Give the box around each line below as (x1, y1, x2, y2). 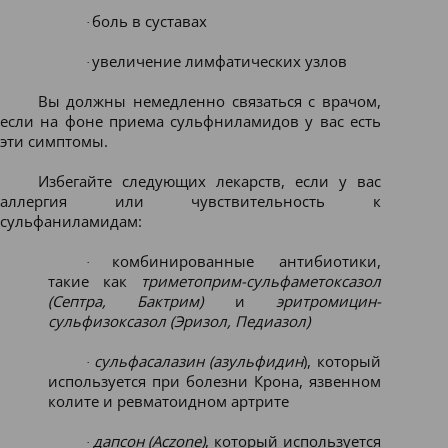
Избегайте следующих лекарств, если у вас (37, 171, 381, 191)
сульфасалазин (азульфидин (93, 351, 304, 371)
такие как (48, 271, 141, 291)
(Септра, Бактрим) (48, 291, 204, 311)
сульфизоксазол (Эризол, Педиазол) (48, 311, 310, 331)
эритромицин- (276, 291, 382, 311)
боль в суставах (91, 11, 207, 31)
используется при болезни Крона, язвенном (48, 371, 381, 391)
